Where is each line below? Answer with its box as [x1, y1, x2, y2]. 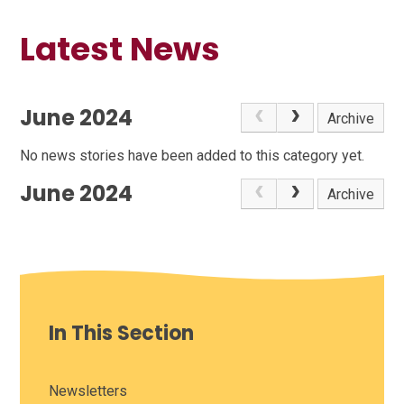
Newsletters [49, 381, 128, 399]
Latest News [20, 25, 221, 72]
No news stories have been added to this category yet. [20, 147, 365, 165]
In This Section [49, 318, 195, 347]
